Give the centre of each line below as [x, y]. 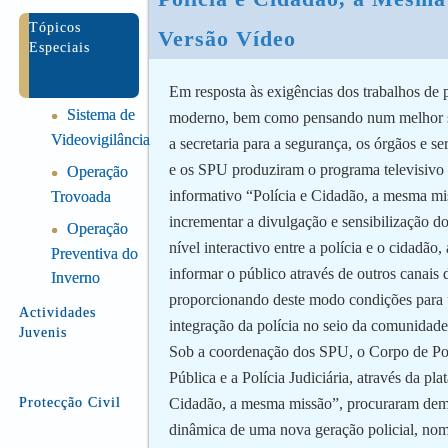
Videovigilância [100, 139]
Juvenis [42, 332]
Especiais [59, 47]
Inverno [75, 277]
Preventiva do [94, 253]
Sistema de [98, 114]
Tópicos [54, 27]
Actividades [57, 312]
